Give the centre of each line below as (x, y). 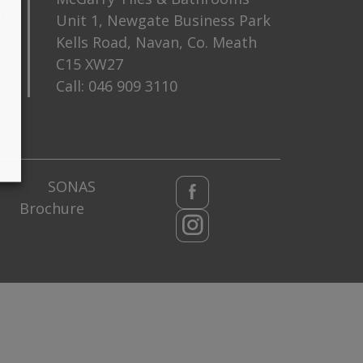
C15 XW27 (90, 64)
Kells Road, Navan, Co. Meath (156, 42)
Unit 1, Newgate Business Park (163, 20)
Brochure (52, 208)
